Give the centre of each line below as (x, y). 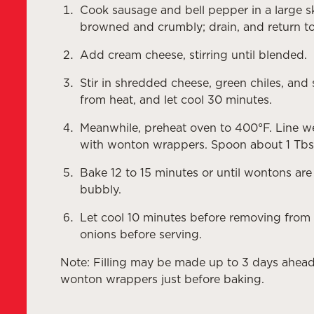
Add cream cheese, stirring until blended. (193, 55)
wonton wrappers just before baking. (162, 279)
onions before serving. (141, 234)
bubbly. (101, 189)
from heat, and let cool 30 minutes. (176, 100)
